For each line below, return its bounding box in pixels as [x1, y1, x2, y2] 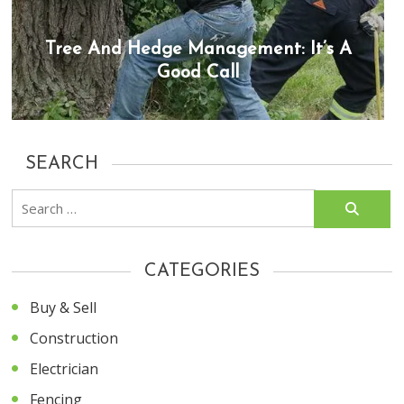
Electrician [30, 358, 99, 379]
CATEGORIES [144, 262, 260, 280]
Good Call [157, 64, 240, 82]
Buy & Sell [30, 297, 97, 317]
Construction [30, 327, 119, 348]
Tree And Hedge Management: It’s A [44, 41, 352, 59]
